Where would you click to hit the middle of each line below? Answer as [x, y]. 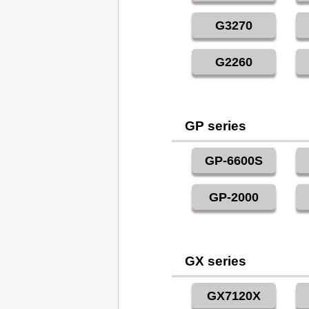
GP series [216, 126]
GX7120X [233, 296]
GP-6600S [233, 161]
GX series [216, 261]
